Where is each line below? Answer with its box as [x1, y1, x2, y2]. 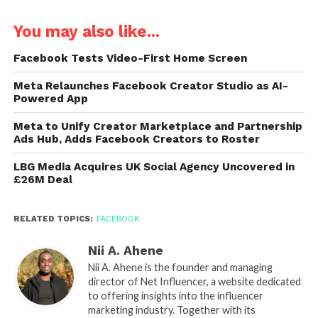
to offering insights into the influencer [87, 289, 263, 302]
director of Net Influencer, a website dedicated [87, 275, 301, 287]
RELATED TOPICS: [13, 214, 93, 224]
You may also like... [13, 21, 160, 40]
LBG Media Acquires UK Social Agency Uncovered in [13, 160, 295, 173]
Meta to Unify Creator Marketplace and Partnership [13, 119, 302, 133]
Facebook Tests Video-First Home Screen [13, 51, 247, 65]
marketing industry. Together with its [87, 303, 256, 316]
